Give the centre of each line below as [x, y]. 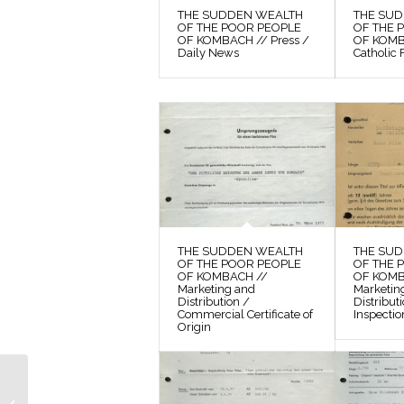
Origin [194, 326]
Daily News [208, 52]
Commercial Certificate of [245, 314]
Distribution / [214, 301]
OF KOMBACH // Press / [243, 40]
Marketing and [216, 289]
